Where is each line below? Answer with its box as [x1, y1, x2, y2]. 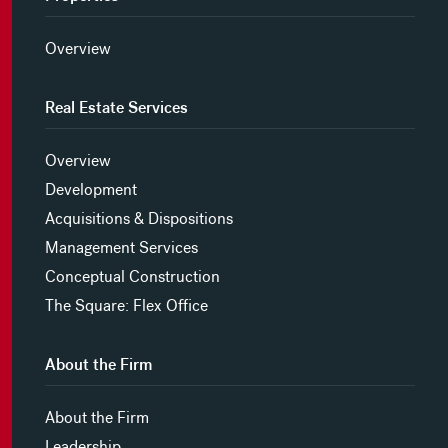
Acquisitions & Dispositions [44, 209, 233, 229]
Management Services [44, 238, 198, 258]
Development [44, 180, 137, 200]
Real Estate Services [44, 98, 188, 118]
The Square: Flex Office [44, 296, 208, 316]
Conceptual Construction [44, 267, 220, 287]
